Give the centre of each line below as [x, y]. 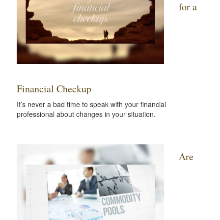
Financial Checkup [54, 89]
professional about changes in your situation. [86, 114]
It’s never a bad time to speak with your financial [91, 104]
